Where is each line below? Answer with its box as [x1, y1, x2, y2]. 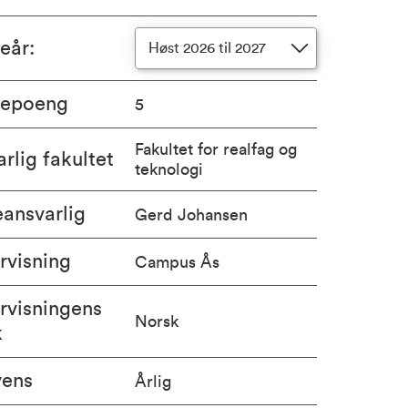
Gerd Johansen [134, 206, 248, 223]
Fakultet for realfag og [134, 141, 297, 158]
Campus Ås [134, 253, 219, 270]
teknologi [134, 161, 203, 178]
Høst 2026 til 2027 [148, 41, 266, 56]
